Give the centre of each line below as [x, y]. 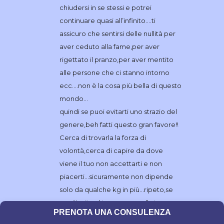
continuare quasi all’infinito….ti [107, 21]
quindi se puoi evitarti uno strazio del [118, 112]
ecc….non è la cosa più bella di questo [120, 86]
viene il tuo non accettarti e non [110, 164]
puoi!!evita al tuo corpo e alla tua [112, 203]
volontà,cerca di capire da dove [111, 151]
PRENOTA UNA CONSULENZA [112, 212]
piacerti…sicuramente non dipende [116, 177]
